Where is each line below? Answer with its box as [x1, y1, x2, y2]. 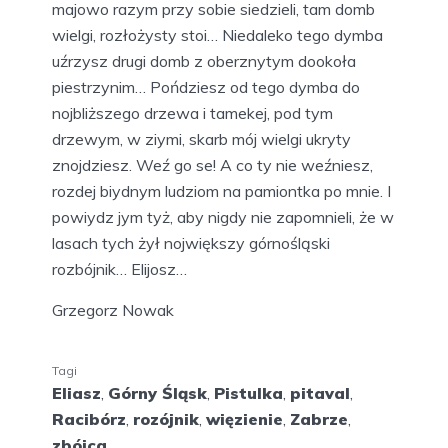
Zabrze [290, 409, 348, 430]
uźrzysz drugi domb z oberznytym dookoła [52, 51, 356, 72]
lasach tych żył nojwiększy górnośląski [52, 233, 330, 254]
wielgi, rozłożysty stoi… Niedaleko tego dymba [52, 25, 383, 46]
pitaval [290, 383, 350, 404]
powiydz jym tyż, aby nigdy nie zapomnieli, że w [52, 207, 394, 228]
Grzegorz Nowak [52, 300, 174, 321]
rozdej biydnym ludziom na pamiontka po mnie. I [52, 181, 391, 202]
